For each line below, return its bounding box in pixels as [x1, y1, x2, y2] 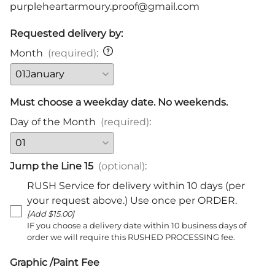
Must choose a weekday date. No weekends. [10, 96, 228, 109]
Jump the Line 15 [10, 160, 93, 172]
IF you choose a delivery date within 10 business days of [27, 221, 246, 231]
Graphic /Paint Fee [10, 257, 99, 269]
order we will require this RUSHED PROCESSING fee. [27, 233, 235, 242]
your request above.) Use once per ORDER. [27, 195, 237, 207]
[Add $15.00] [27, 209, 74, 219]
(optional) [98, 160, 145, 172]
